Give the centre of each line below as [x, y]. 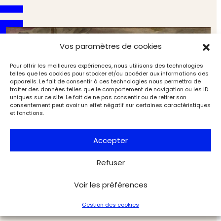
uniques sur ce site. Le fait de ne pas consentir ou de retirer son [98, 97]
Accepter [110, 140]
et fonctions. [27, 113]
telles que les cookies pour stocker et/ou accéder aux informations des [109, 74]
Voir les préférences [110, 184]
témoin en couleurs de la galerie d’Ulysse [88, 180]
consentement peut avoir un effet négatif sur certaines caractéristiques [110, 105]
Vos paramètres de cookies [110, 46]
